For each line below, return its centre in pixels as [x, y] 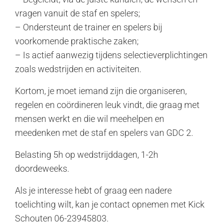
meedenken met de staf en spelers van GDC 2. [104, 133]
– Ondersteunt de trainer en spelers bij [89, 27]
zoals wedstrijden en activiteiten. [78, 69]
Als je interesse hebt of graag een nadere [93, 190]
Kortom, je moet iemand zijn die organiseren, [101, 91]
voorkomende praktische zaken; [77, 41]
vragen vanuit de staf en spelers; [78, 13]
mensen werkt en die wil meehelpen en [90, 119]
